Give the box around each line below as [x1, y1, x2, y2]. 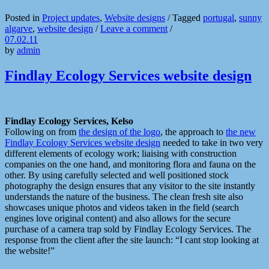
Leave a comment [100, 23, 168, 34]
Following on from [5, 127, 79, 138]
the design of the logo [79, 127, 160, 138]
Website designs [104, 12, 165, 23]
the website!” [5, 246, 55, 256]
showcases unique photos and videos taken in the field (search [5, 202, 239, 213]
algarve [5, 23, 32, 34]
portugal [203, 12, 234, 23]
